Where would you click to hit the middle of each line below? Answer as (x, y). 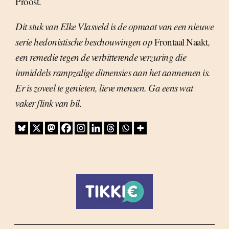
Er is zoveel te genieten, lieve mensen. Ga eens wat (104, 88)
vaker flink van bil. (49, 103)
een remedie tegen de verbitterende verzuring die (101, 57)
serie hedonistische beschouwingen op (85, 42)
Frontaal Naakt (181, 42)
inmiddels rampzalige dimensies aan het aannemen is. (113, 73)
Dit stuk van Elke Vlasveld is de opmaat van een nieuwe (114, 27)
